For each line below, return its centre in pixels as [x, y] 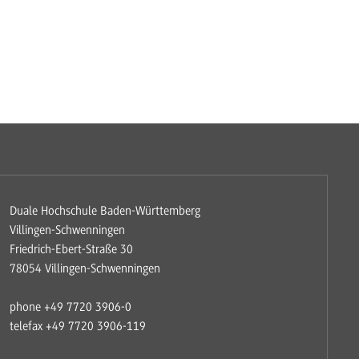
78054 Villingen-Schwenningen [85, 268]
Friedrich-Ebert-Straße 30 [71, 249]
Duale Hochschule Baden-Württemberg [105, 210]
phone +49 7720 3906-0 [70, 307]
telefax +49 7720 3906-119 [77, 326]
